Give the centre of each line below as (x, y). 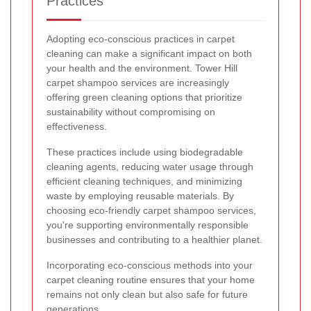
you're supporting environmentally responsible (148, 225)
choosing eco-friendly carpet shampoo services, (151, 210)
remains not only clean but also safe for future (147, 294)
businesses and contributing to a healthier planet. (154, 239)
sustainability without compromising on (131, 111)
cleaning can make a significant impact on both (149, 53)
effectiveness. (77, 126)
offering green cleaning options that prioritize (144, 97)
